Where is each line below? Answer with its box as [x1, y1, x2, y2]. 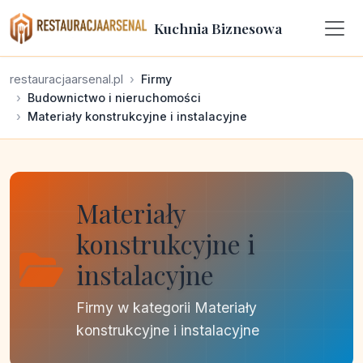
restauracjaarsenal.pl [10, 72, 123, 86]
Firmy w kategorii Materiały [76, 299, 257, 316]
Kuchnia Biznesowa [154, 18, 282, 37]
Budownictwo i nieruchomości [28, 91, 201, 105]
